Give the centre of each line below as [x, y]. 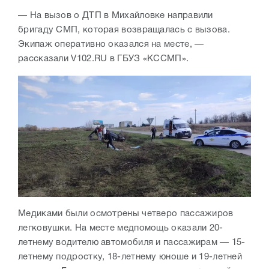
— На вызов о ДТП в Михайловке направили [116, 16]
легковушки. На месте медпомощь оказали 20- [121, 228]
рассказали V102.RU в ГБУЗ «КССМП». [105, 59]
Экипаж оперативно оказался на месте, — [111, 45]
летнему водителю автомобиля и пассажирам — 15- [132, 243]
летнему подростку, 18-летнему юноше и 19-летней [130, 257]
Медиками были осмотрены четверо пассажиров [126, 214]
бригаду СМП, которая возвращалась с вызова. [124, 30]
